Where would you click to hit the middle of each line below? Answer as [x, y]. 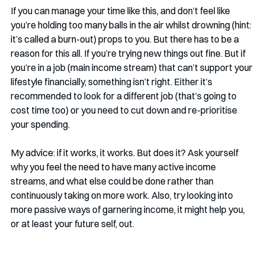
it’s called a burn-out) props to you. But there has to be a [126, 39]
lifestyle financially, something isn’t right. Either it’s [112, 82]
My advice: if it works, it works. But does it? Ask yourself [125, 153]
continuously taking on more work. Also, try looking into [123, 195]
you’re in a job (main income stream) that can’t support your [132, 68]
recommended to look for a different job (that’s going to [125, 96]
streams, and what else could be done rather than [113, 181]
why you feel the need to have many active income [114, 167]
